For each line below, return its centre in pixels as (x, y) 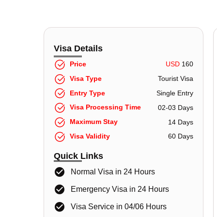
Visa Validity (88, 136)
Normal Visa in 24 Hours (113, 171)
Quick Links (79, 156)
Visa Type (84, 78)
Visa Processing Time (104, 107)
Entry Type (86, 93)
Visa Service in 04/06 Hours (119, 206)
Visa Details (78, 48)
